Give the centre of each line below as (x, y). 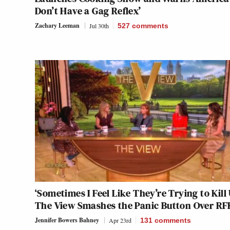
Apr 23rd (120, 221)
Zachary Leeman (57, 26)
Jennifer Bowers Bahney (67, 220)
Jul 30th (99, 26)
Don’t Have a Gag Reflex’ (88, 11)
